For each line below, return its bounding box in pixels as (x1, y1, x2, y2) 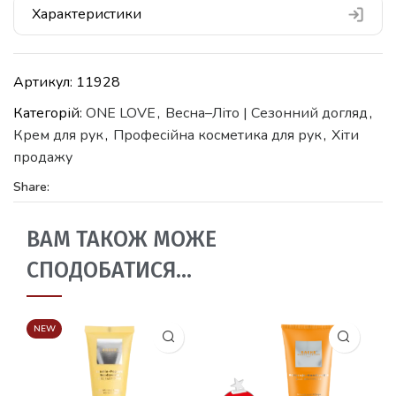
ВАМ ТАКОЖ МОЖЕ (27, 225, 217, 253)
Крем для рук (13, 125, 103, 145)
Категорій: (13, 103, 86, 123)
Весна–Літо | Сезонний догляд (165, 103, 368, 123)
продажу (13, 147, 72, 167)
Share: (13, 178, 49, 195)
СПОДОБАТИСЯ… (27, 256, 192, 284)
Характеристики (32, 4, 141, 24)
